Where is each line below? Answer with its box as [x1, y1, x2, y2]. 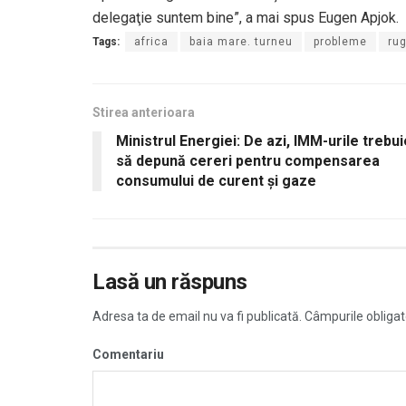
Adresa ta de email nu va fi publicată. [92, 308, 302, 324]
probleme [314, 34, 367, 48]
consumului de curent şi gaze [116, 171, 316, 189]
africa [134, 34, 169, 48]
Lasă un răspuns [92, 268, 247, 295]
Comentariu [92, 346, 164, 362]
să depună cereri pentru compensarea [116, 151, 380, 169]
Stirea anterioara [92, 104, 195, 120]
